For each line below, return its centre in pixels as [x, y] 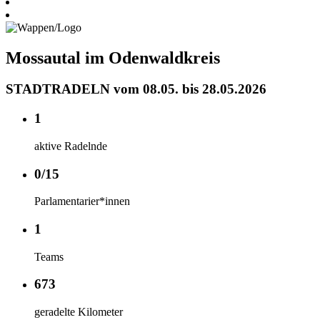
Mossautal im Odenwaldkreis [113, 57]
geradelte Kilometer [79, 312]
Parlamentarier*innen [82, 201]
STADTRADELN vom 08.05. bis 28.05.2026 [136, 89]
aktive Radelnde [71, 146]
